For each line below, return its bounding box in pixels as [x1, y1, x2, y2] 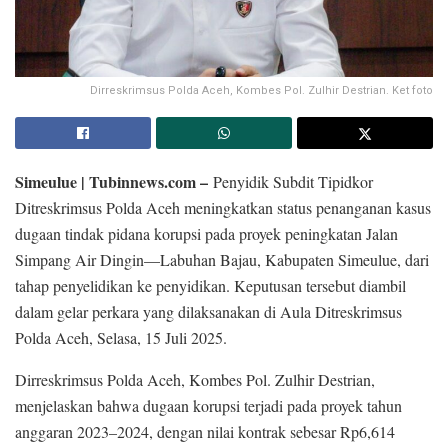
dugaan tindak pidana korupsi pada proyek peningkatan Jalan [15, 222, 398, 244]
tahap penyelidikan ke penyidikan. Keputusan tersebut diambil [15, 274, 406, 296]
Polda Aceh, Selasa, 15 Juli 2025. [15, 326, 227, 348]
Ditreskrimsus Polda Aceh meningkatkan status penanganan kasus [15, 196, 431, 218]
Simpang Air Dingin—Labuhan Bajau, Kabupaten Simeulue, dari [15, 248, 429, 270]
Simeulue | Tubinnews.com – [15, 169, 208, 193]
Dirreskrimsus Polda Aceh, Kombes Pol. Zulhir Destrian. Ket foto [90, 83, 433, 97]
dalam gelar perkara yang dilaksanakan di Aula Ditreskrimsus [15, 300, 402, 322]
